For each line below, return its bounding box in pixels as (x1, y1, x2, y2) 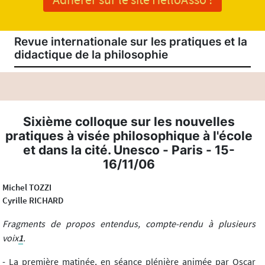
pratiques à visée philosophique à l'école (5, 128, 253, 143)
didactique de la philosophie (14, 47, 168, 62)
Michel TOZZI (2, 181, 51, 193)
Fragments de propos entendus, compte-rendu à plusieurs (2, 217, 256, 230)
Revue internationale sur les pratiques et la (14, 34, 247, 49)
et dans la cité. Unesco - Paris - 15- (23, 142, 235, 157)
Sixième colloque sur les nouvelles (23, 114, 235, 129)
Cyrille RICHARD (2, 194, 63, 206)
